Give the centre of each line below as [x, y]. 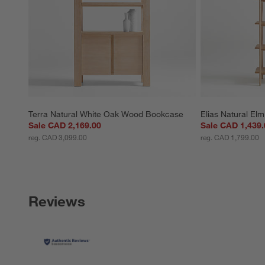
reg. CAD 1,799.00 [230, 138]
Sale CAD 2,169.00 [65, 126]
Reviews [57, 201]
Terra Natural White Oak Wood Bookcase [106, 114]
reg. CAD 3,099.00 [58, 138]
